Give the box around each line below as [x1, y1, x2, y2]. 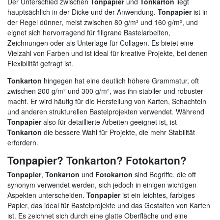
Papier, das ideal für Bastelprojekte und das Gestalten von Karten [7, 200, 210, 210]
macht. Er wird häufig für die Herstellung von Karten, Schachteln [7, 96, 206, 106]
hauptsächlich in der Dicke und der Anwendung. [7, 6, 158, 17]
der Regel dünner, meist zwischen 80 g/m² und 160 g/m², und [7, 17, 198, 27]
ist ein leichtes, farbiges [120, 190, 195, 200]
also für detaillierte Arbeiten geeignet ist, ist [41, 116, 177, 127]
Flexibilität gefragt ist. [7, 58, 73, 68]
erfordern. [7, 137, 38, 147]
